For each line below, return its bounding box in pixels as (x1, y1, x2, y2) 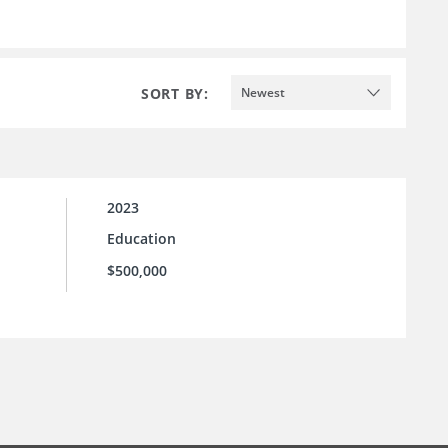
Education (107, 229, 176, 249)
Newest (241, 83, 285, 101)
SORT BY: (141, 83, 209, 103)
